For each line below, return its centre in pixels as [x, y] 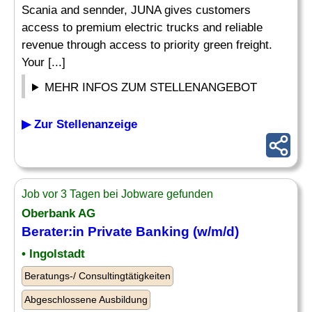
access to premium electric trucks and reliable [142, 28]
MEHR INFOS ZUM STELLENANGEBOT [151, 87]
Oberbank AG [58, 213]
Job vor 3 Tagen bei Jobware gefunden [117, 194]
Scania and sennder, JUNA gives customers [136, 10]
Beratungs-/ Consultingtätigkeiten [97, 276]
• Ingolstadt [53, 254]
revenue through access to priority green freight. [147, 45]
